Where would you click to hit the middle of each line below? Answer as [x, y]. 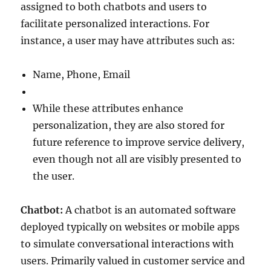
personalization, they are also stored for [129, 125]
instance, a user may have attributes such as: [128, 41]
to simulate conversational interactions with [128, 244]
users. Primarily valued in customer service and [133, 261]
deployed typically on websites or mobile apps [130, 227]
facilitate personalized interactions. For [115, 24]
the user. [54, 176]
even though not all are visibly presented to [137, 159]
